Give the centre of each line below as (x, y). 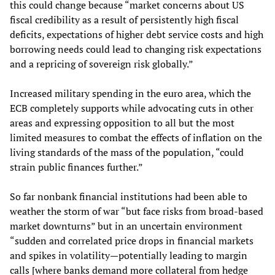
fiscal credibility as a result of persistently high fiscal (124, 20)
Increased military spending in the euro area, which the (130, 94)
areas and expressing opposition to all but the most (122, 123)
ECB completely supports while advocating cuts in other (132, 108)
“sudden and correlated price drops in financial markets (132, 241)
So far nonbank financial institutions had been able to (129, 197)
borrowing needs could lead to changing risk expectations (136, 49)
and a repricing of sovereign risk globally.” (102, 64)
